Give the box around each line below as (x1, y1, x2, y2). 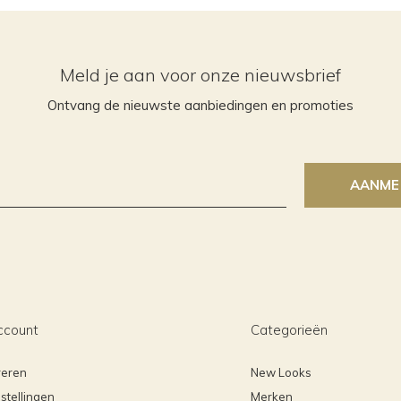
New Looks (251, 365, 311, 380)
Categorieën (251, 321, 328, 339)
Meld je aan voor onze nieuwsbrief (60, 64, 341, 87)
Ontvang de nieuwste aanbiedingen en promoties (47, 97, 354, 115)
